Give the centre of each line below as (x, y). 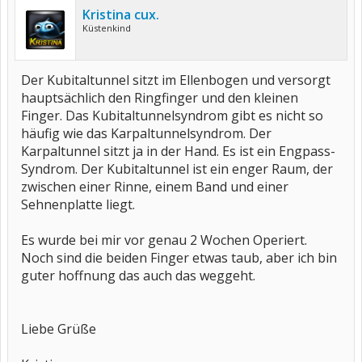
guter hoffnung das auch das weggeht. (138, 276)
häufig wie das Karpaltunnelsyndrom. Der (146, 133)
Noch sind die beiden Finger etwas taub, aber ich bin (179, 258)
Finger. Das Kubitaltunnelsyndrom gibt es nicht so (172, 116)
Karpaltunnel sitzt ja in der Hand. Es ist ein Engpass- (178, 151)
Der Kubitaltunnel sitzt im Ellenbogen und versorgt (176, 80)
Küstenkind (107, 28)
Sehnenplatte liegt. (78, 204)
